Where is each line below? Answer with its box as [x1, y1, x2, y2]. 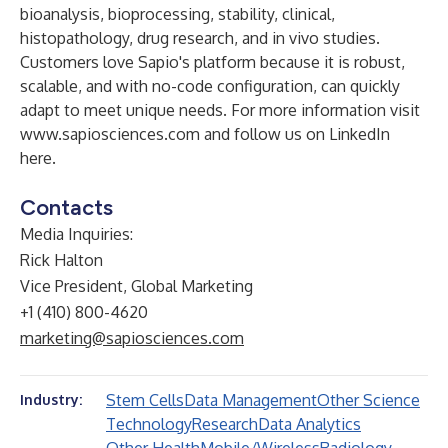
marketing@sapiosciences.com [20, 328, 244, 348]
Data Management [184, 390, 317, 410]
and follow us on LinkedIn [200, 124, 390, 144]
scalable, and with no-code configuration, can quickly [20, 76, 400, 96]
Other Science [317, 390, 420, 410]
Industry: [20, 391, 82, 408]
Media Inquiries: [20, 224, 133, 244]
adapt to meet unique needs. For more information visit [20, 100, 420, 120]
